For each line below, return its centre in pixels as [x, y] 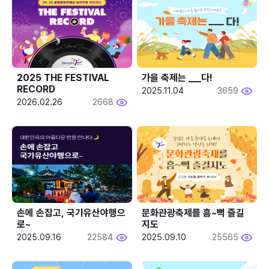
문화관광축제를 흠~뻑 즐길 [193, 213]
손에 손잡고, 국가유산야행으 [71, 213]
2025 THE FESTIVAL [63, 77]
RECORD [36, 89]
